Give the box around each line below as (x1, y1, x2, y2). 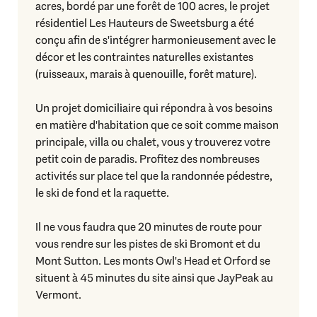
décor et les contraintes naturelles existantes (35, 49, 253, 64)
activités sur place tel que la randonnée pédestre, (35, 168, 272, 183)
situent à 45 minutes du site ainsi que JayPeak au (35, 270, 273, 285)
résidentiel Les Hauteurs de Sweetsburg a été (35, 15, 254, 30)
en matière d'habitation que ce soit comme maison (35, 117, 279, 132)
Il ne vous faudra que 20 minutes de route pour (35, 219, 262, 234)
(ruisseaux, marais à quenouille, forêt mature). (35, 66, 257, 81)
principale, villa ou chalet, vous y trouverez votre (35, 134, 270, 149)
